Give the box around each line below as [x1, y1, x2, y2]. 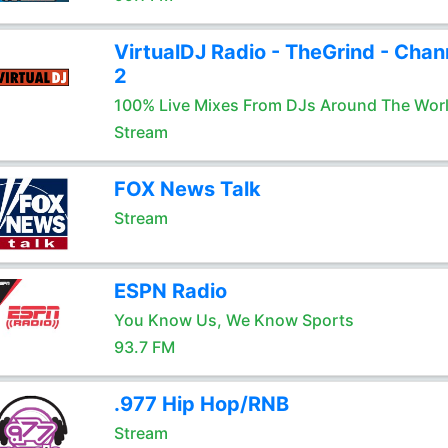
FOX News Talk [113, 177, 261, 201]
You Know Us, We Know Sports [113, 310, 354, 330]
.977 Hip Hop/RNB [113, 392, 289, 416]
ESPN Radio [113, 279, 227, 303]
